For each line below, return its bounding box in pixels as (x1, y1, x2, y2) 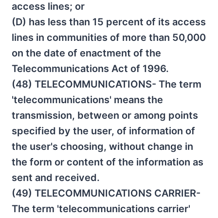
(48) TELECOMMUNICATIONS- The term (12, 78, 201, 90)
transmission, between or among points (12, 109, 198, 121)
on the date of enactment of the (12, 47, 161, 59)
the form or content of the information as (12, 156, 203, 168)
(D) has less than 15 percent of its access (12, 16, 206, 28)
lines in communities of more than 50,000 (12, 32, 206, 43)
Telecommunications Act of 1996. (12, 63, 169, 74)
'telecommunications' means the (12, 94, 163, 106)
